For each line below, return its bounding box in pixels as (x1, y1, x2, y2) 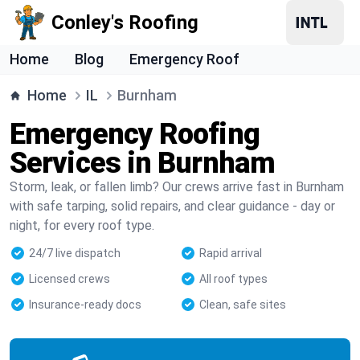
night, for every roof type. (10, 218, 154, 233)
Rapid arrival (199, 247, 262, 260)
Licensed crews (29, 272, 110, 285)
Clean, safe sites (199, 298, 286, 311)
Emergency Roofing (10, 117, 260, 151)
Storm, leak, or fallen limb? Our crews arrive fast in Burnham (10, 179, 344, 194)
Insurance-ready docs (29, 298, 141, 311)
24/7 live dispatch (29, 247, 121, 260)
